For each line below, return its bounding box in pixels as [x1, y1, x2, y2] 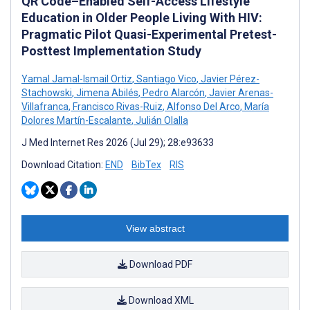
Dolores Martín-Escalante [21, 114, 131, 126]
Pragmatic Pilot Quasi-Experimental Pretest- [21, 26, 277, 42]
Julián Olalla [134, 114, 188, 126]
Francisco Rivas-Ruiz [71, 100, 163, 112]
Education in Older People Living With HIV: [21, 10, 262, 25]
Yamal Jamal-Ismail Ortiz [21, 73, 132, 84]
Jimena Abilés [74, 86, 138, 98]
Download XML [126, 294, 194, 306]
